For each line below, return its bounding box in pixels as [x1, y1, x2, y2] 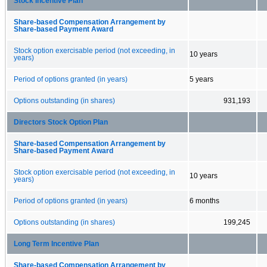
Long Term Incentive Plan [14, 240, 99, 247]
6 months [190, 197, 219, 204]
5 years [190, 75, 213, 83]
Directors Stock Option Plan [14, 118, 108, 126]
